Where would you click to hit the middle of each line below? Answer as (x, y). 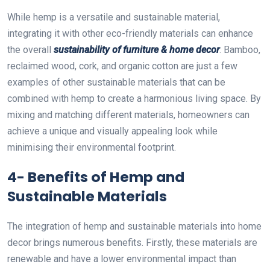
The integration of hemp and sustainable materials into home (134, 226)
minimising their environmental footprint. (92, 147)
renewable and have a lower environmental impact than (122, 259)
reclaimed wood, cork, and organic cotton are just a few (122, 66)
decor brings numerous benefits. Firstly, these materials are (132, 242)
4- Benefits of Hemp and (96, 177)
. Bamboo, (240, 49)
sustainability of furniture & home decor (137, 49)
